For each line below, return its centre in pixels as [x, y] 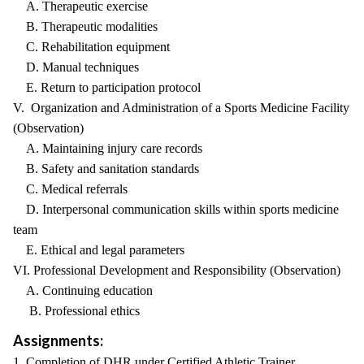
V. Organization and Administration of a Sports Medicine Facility [181, 108]
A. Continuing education [83, 290]
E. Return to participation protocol [107, 87]
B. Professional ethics [76, 311]
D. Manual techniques [76, 67]
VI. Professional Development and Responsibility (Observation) [177, 270]
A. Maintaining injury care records [108, 148]
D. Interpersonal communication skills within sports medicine [176, 209]
